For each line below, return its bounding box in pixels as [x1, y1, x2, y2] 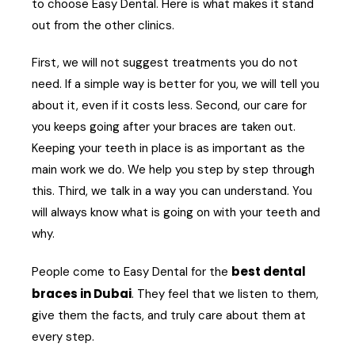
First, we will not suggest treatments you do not [32, 55, 298, 71]
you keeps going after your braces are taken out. [32, 119, 296, 136]
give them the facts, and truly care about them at [32, 307, 306, 324]
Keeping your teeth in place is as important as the [32, 140, 305, 157]
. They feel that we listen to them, [132, 286, 319, 303]
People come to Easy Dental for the [32, 264, 231, 281]
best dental [231, 263, 306, 281]
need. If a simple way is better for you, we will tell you [32, 76, 319, 93]
